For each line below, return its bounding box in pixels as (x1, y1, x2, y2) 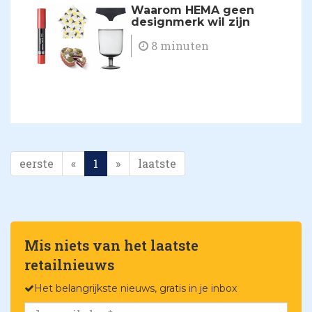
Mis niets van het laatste (24, 235, 198, 254)
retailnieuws (24, 255, 114, 274)
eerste (19, 155, 54, 171)
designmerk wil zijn (131, 15, 251, 29)
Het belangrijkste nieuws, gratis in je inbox (34, 281, 237, 295)
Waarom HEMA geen (131, 3, 255, 17)
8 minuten (148, 38, 210, 53)
